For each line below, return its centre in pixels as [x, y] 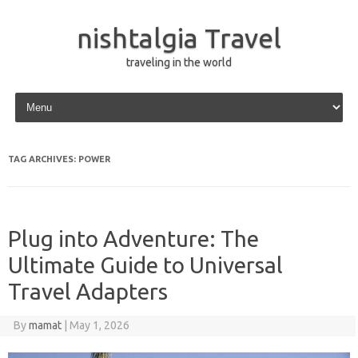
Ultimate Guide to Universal [145, 265]
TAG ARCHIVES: [43, 159]
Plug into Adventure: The [133, 239]
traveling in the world [179, 62]
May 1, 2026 [99, 325]
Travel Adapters [88, 291]
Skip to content [49, 95]
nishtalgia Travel [179, 38]
